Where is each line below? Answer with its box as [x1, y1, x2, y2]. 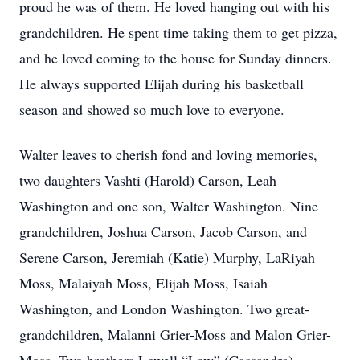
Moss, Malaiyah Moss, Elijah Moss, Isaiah [19, 273, 268, 292]
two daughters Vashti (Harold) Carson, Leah [19, 170, 276, 190]
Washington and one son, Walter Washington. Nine [19, 196, 318, 215]
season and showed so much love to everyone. [19, 100, 284, 119]
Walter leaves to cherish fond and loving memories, [19, 145, 317, 164]
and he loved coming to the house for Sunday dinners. [19, 48, 332, 67]
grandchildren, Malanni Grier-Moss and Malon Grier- [19, 325, 331, 344]
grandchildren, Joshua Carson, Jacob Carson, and [19, 222, 307, 241]
